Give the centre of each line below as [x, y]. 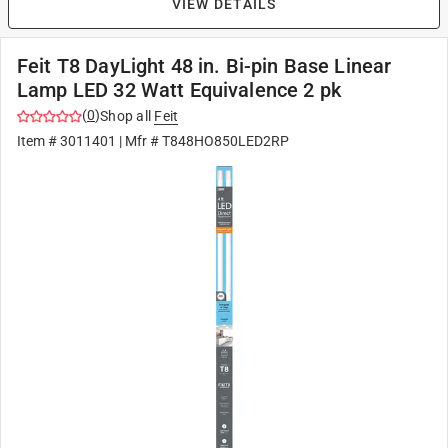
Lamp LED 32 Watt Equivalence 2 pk [179, 90]
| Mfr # [139, 141]
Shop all [125, 116]
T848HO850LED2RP [225, 141]
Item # [38, 141]
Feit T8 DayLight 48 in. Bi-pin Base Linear [204, 66]
